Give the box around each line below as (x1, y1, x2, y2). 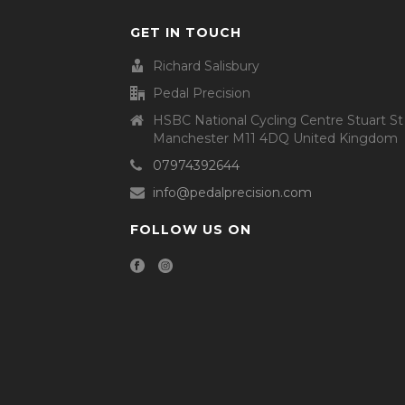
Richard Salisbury (153, 57, 259, 74)
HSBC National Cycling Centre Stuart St (153, 111, 403, 128)
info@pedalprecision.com (153, 184, 312, 201)
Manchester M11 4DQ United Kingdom (153, 129, 398, 146)
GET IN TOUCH (130, 24, 241, 41)
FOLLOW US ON (130, 221, 251, 238)
